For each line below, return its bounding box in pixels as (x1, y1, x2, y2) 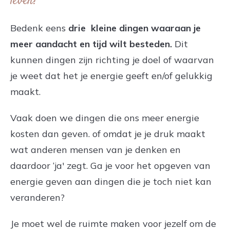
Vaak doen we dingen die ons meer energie (10, 111, 199, 124)
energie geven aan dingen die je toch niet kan (10, 175, 212, 187)
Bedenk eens (10, 22, 68, 34)
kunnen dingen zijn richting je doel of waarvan (10, 53, 214, 66)
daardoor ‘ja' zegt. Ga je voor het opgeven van (10, 159, 210, 171)
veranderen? (10, 191, 65, 203)
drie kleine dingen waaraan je (68, 22, 201, 34)
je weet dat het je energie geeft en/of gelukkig (10, 69, 213, 82)
